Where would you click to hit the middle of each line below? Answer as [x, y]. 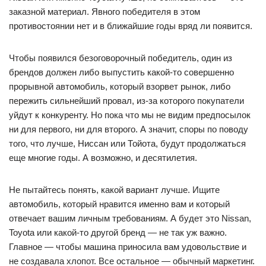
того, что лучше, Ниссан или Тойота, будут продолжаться [127, 143]
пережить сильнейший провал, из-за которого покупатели [126, 100]
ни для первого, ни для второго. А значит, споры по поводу [129, 129]
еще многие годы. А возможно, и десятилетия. [103, 157]
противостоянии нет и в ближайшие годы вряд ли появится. [131, 26]
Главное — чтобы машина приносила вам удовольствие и [128, 246]
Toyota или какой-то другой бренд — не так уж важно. [118, 232]
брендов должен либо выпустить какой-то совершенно [121, 72]
